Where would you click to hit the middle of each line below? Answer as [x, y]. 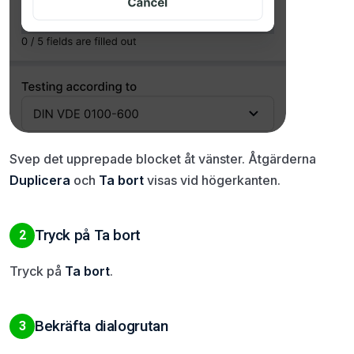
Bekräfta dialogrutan [102, 326]
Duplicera [40, 180]
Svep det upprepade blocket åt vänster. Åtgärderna [163, 158]
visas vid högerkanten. [212, 180]
